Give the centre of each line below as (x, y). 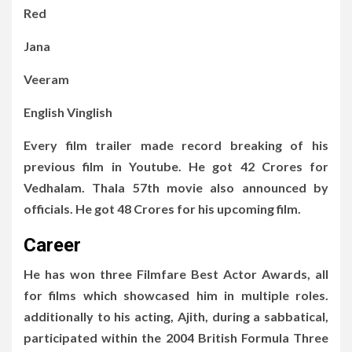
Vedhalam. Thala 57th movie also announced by (176, 187)
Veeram (46, 79)
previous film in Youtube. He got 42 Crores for (176, 166)
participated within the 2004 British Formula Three (176, 337)
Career (52, 245)
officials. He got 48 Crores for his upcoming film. (162, 208)
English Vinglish (68, 112)
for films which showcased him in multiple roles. (176, 295)
